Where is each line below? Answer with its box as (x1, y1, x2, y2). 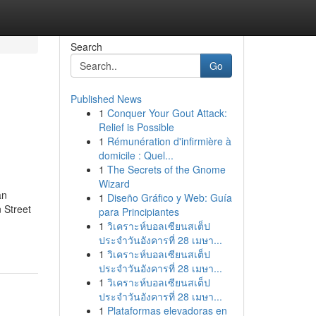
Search (70, 39, 102, 54)
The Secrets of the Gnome (107, 162, 226, 176)
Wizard (98, 176, 130, 190)
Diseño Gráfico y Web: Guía (107, 190, 232, 205)
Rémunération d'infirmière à (107, 134, 231, 148)
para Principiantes (98, 205, 179, 219)
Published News (70, 92, 142, 106)
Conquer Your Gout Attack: (107, 106, 227, 120)
